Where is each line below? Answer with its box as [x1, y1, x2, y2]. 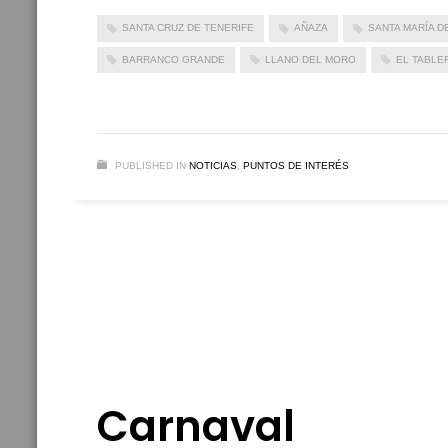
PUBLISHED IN [115, 160, 186, 172]
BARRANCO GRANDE [122, 53, 225, 65]
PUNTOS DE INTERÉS [243, 160, 349, 172]
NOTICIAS [189, 160, 237, 172]
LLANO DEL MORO [265, 53, 356, 65]
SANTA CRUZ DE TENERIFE [122, 22, 254, 34]
